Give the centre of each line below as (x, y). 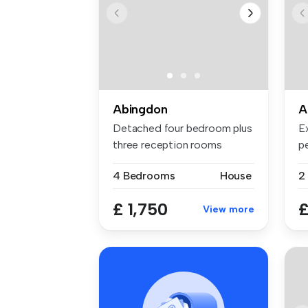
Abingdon (140, 110)
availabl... (133, 162)
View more (229, 210)
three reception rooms (167, 145)
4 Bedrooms (144, 176)
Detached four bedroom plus (183, 129)
